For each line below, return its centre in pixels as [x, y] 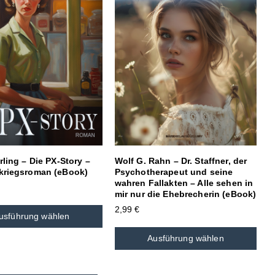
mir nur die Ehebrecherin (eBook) [185, 194]
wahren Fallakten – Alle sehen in [184, 183]
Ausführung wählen [186, 238]
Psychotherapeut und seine [174, 172]
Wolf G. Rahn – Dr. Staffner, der [181, 161]
